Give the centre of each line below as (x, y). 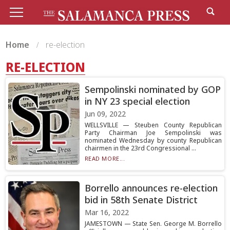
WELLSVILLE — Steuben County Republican (153, 125)
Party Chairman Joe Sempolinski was (153, 133)
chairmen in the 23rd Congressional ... (140, 148)
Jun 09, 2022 (105, 114)
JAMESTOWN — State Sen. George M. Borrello (153, 224)
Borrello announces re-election (151, 188)
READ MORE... (105, 158)
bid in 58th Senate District (141, 200)
